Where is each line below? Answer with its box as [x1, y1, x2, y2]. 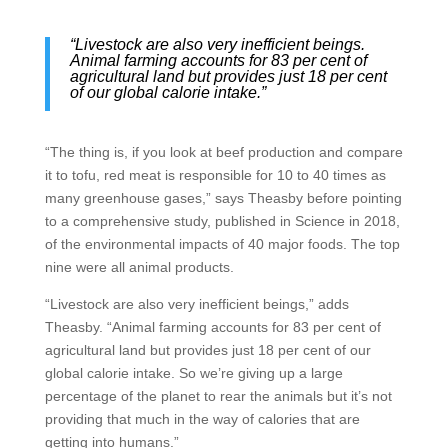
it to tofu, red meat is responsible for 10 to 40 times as [44, 167, 386, 183]
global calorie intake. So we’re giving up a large [44, 365, 343, 381]
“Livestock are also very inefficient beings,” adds [44, 296, 349, 312]
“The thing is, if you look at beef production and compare [44, 144, 403, 160]
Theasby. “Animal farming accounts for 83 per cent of [44, 319, 381, 335]
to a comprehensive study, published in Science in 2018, [44, 213, 400, 229]
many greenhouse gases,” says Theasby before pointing [44, 190, 402, 206]
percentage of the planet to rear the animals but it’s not [44, 388, 392, 404]
